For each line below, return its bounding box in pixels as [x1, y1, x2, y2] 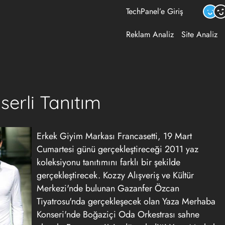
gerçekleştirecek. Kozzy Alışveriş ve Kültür [37, 169, 194, 182]
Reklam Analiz [126, 29, 174, 40]
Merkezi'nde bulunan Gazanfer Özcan [37, 182, 179, 195]
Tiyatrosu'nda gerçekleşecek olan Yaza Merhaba [37, 195, 215, 208]
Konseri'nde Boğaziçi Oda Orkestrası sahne [37, 208, 199, 221]
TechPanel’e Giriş [126, 6, 183, 17]
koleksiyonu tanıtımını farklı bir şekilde [37, 156, 180, 169]
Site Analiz [181, 29, 217, 40]
